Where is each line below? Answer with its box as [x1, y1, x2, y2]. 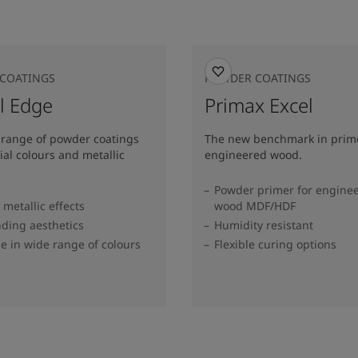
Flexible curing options [214, 236, 336, 252]
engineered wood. [205, 146, 302, 162]
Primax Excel [205, 91, 313, 118]
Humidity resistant [214, 217, 313, 233]
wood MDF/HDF [214, 197, 296, 213]
